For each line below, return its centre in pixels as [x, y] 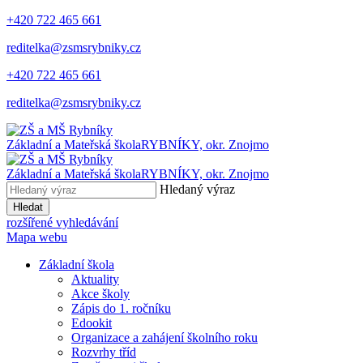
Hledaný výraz [197, 189]
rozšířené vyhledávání [62, 222]
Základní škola [77, 265]
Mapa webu [37, 237]
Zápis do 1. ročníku [121, 308]
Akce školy [100, 294]
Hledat [28, 207]
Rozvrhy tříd [104, 352]
